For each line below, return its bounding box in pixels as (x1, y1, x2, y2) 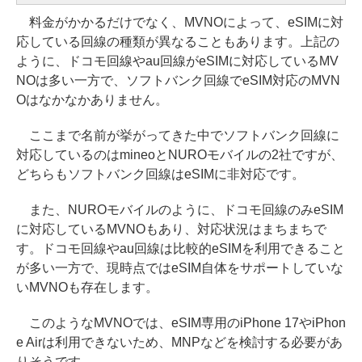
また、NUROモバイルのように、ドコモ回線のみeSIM (16, 203, 343, 217)
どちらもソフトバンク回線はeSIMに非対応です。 (16, 167, 305, 182)
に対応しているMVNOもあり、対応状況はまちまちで (16, 222, 326, 237)
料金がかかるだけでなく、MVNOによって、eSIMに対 (16, 15, 343, 30)
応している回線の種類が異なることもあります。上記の (16, 35, 339, 49)
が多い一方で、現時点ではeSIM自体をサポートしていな (16, 261, 343, 276)
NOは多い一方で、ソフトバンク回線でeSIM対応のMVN (16, 74, 340, 88)
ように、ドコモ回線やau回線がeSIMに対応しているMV (16, 54, 339, 69)
